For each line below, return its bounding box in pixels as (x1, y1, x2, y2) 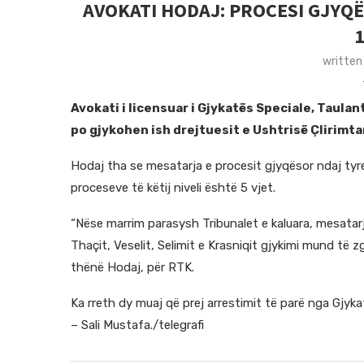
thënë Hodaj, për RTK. (71, 260, 194, 275)
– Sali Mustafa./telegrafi (71, 318, 204, 333)
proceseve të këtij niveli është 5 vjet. (71, 180, 275, 196)
